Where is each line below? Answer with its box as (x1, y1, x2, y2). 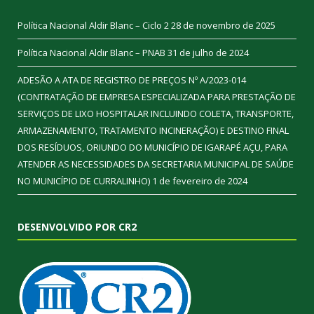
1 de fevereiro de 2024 (152, 174, 247, 187)
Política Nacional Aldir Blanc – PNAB (18, 46, 165, 59)
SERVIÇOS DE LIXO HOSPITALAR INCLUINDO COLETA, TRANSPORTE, (18, 107, 294, 120)
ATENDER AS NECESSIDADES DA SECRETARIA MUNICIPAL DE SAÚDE (18, 157, 294, 170)
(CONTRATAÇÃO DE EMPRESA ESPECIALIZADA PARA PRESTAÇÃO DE (18, 90, 296, 103)
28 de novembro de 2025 (171, 18, 275, 32)
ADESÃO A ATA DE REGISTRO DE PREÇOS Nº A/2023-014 (18, 73, 246, 86)
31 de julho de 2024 (168, 46, 249, 59)
